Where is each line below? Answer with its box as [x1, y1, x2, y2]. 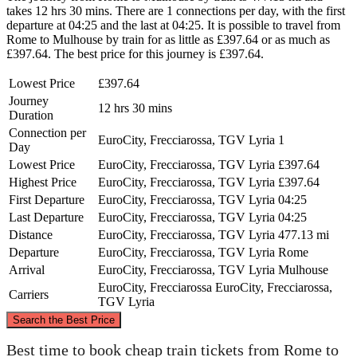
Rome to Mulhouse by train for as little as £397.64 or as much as [6, 32, 330, 46]
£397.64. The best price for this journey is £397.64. [6, 46, 264, 61]
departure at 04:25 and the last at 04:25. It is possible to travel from [6, 18, 340, 32]
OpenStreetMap [230, 302, 280, 312]
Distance [9, 227, 53, 241]
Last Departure [9, 210, 84, 224]
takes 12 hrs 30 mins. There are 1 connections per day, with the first [6, 3, 345, 18]
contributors [280, 302, 320, 312]
